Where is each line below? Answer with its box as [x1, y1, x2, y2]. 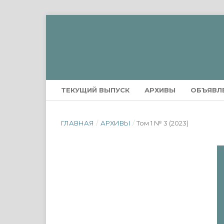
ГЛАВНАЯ [61, 118, 94, 127]
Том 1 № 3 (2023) [136, 118, 189, 127]
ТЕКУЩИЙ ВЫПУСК [61, 85, 129, 94]
